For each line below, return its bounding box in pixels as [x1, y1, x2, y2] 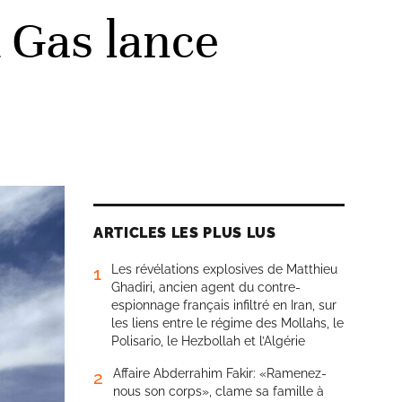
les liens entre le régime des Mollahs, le [111, 316, 344, 330]
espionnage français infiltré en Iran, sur [111, 298, 336, 312]
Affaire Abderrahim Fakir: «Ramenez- [113, 366, 327, 380]
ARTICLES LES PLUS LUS [93, 224, 276, 241]
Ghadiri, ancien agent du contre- [111, 280, 301, 294]
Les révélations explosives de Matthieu [111, 262, 337, 276]
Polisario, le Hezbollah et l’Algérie [111, 334, 305, 348]
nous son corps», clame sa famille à [113, 384, 324, 398]
